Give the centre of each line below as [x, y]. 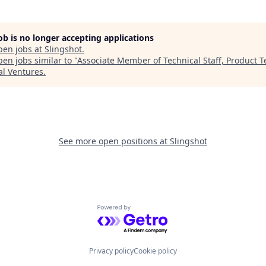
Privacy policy [111, 251]
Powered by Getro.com [149, 211]
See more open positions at [114, 141]
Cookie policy [155, 251]
